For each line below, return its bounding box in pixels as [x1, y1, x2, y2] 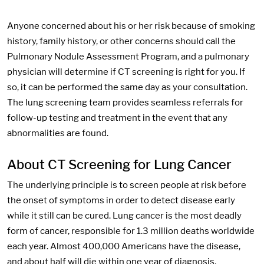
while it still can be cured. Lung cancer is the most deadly [7, 210, 242, 222]
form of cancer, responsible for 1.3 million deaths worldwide [7, 226, 255, 237]
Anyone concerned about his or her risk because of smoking [7, 21, 255, 32]
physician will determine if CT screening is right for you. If [7, 67, 245, 78]
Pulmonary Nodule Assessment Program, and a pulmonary [7, 51, 249, 62]
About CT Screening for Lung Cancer [7, 157, 232, 173]
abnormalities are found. [7, 128, 108, 139]
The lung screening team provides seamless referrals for [7, 97, 243, 108]
